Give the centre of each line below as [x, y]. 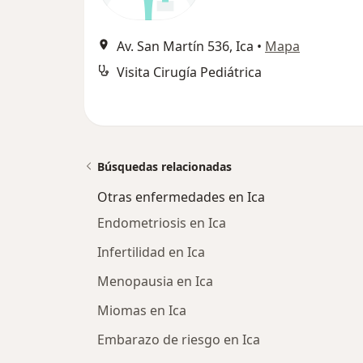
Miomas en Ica [142, 310]
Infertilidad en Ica [151, 252]
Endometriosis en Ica [162, 223]
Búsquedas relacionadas [164, 167]
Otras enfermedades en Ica [181, 197]
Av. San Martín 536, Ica [185, 46]
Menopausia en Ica [155, 281]
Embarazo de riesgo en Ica [179, 340]
